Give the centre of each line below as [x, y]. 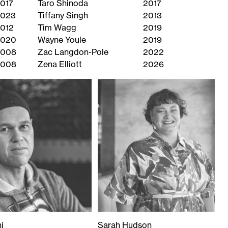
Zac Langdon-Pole [73, 52]
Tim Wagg [57, 28]
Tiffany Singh [63, 16]
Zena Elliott [60, 64]
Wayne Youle [62, 40]
